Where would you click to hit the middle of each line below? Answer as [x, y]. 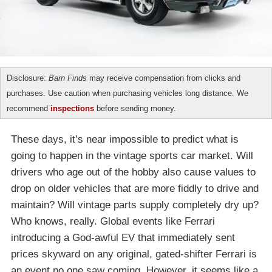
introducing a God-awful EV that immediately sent [123, 238]
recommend [29, 109]
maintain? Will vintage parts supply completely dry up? [135, 205]
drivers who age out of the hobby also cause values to [133, 172]
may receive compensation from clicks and [164, 78]
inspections [72, 109]
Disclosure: [28, 78]
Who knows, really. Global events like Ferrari [113, 222]
